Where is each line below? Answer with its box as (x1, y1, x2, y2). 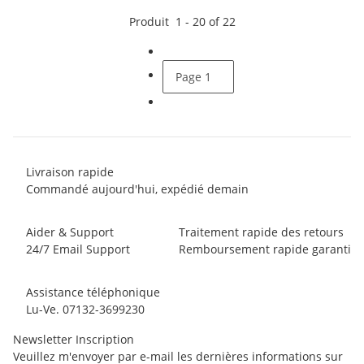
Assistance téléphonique (26, 284, 160, 301)
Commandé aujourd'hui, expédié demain (26, 181, 249, 197)
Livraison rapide (26, 164, 114, 180)
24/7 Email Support (26, 241, 130, 258)
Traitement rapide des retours (179, 224, 344, 240)
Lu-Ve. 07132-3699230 (26, 301, 145, 318)
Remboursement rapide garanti (179, 241, 351, 258)
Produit (128, 14, 175, 30)
